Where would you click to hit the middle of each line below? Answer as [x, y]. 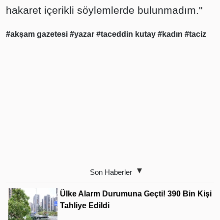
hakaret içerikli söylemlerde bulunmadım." [104, 10]
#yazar [83, 34]
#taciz [195, 34]
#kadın [171, 34]
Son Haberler [111, 172]
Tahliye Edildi [85, 206]
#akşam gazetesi [38, 34]
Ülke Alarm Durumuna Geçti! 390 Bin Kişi [136, 194]
